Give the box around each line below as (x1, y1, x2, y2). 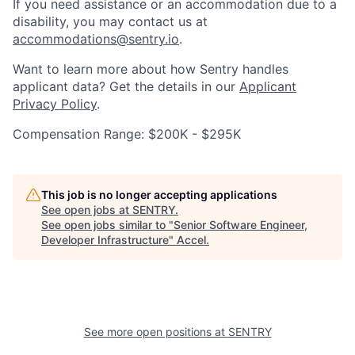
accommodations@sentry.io (13, 30, 179, 47)
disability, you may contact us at (13, 13, 208, 29)
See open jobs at (41, 202, 132, 216)
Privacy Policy (13, 95, 97, 112)
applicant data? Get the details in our (13, 78, 239, 94)
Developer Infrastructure (41, 232, 169, 246)
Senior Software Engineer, (174, 217, 307, 231)
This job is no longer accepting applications (41, 187, 277, 201)
